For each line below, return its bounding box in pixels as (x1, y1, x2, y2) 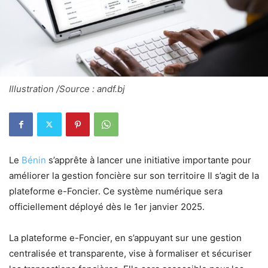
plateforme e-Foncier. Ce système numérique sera (9, 185, 223, 197)
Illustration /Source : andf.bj (9, 83, 125, 95)
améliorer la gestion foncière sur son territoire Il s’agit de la (9, 169, 259, 181)
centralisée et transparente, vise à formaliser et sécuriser (9, 247, 252, 259)
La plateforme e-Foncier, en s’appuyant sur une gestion (9, 232, 242, 243)
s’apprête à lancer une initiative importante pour (46, 154, 251, 166)
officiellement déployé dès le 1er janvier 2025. (9, 200, 205, 212)
